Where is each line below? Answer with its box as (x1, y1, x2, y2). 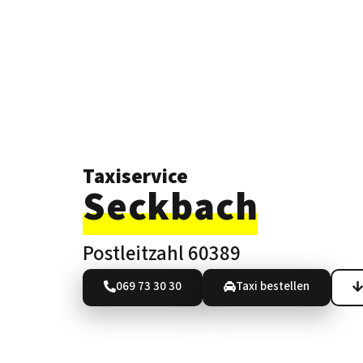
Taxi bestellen (236, 278, 310, 296)
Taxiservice (83, 162, 188, 192)
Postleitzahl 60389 (83, 239, 241, 269)
